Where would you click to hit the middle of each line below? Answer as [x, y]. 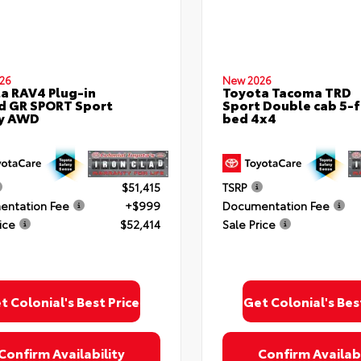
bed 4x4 [249, 117]
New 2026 [247, 80]
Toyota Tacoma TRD [287, 91]
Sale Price [249, 224]
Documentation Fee [276, 205]
